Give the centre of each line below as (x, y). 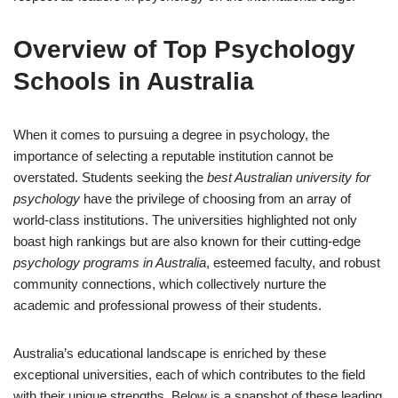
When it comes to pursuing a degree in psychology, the (171, 134)
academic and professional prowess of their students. (167, 305)
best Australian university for (289, 177)
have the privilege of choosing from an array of (215, 198)
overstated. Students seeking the (110, 177)
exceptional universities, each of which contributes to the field (189, 374)
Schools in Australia (134, 81)
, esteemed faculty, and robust (293, 262)
